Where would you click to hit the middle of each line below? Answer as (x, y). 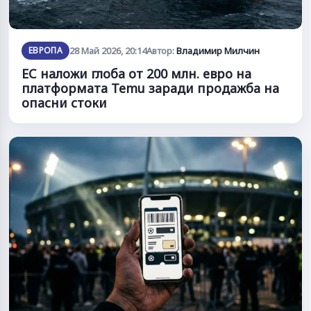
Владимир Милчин (218, 50)
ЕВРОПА (46, 50)
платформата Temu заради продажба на (150, 88)
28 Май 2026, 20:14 (108, 50)
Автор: (162, 50)
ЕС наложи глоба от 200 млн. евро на (136, 73)
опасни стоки (64, 102)
